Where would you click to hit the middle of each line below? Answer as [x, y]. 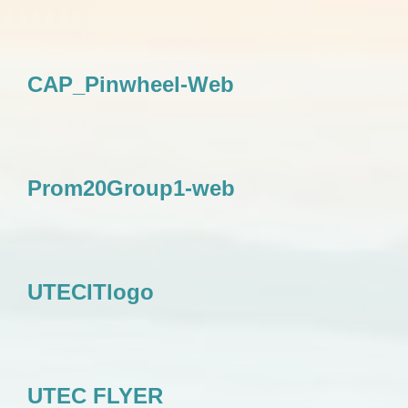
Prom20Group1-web [131, 188]
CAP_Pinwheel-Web [131, 84]
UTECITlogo [91, 292]
